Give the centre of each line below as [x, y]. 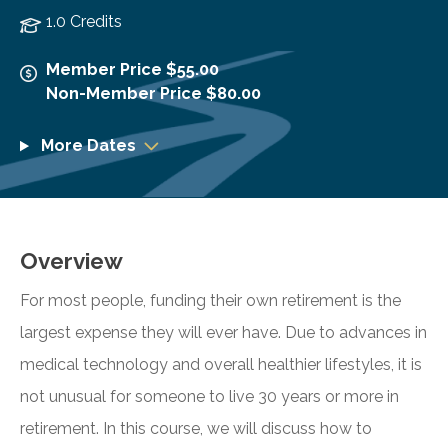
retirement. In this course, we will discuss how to [196, 429]
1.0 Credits [83, 22]
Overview [71, 261]
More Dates [86, 146]
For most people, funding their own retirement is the [210, 301]
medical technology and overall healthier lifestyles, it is [221, 365]
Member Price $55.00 [132, 70]
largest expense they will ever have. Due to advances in [223, 333]
